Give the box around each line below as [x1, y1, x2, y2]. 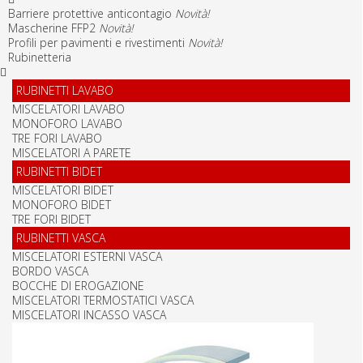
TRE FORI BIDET [12, 211, 91, 227]
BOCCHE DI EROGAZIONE [12, 277, 144, 293]
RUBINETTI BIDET [16, 163, 102, 179]
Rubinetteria [8, 49, 71, 65]
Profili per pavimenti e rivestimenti [8, 34, 188, 50]
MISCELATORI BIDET [12, 181, 113, 198]
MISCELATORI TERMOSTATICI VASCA [12, 292, 194, 308]
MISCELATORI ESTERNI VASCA [12, 248, 162, 264]
